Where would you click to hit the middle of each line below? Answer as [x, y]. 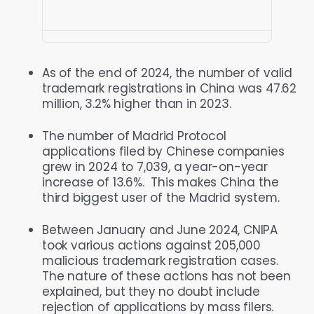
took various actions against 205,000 [152, 245]
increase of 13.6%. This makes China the [161, 182]
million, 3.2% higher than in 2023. [140, 103]
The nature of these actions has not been [166, 276]
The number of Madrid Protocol [134, 136]
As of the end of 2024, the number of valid [167, 73]
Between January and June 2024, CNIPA [160, 230]
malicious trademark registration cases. [162, 260]
